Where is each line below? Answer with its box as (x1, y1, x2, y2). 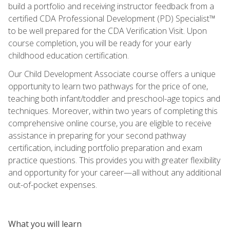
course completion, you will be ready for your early (8, 37, 191, 49)
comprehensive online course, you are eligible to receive (8, 117, 212, 129)
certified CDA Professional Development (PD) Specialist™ (8, 12, 216, 24)
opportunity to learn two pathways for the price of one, (8, 80, 208, 92)
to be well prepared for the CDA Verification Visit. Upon (8, 25, 207, 36)
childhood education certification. (8, 49, 129, 61)
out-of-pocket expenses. (8, 179, 97, 190)
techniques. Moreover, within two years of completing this (8, 105, 218, 117)
